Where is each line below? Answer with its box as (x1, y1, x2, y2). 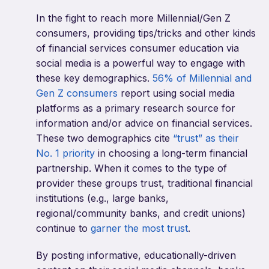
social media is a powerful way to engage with (36, 57, 245, 70)
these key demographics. (36, 72, 153, 85)
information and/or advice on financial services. (36, 117, 252, 130)
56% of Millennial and (153, 72, 252, 85)
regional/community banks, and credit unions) (36, 207, 246, 220)
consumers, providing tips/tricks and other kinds (36, 27, 256, 40)
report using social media (118, 87, 235, 100)
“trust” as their (173, 132, 239, 145)
